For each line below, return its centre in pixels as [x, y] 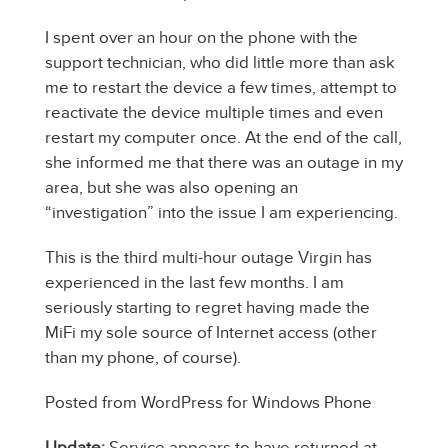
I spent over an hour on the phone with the [201, 37]
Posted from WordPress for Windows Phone [208, 402]
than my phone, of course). [143, 357]
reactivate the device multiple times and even [214, 112]
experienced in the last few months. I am [194, 282]
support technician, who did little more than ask [220, 62]
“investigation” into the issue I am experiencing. [221, 212]
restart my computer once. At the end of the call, [223, 137]
